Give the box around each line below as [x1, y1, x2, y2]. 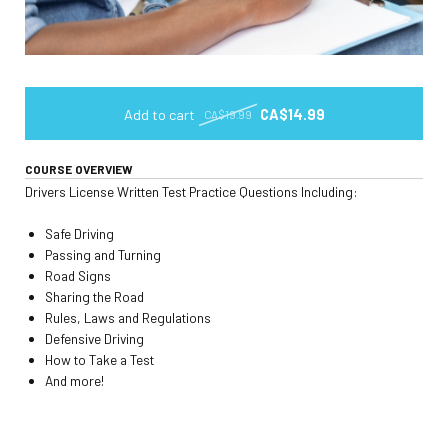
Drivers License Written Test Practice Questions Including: [25, 183, 364, 201]
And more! [45, 372, 104, 390]
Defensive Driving [45, 330, 144, 348]
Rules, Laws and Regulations [45, 309, 211, 327]
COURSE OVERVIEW [25, 161, 134, 176]
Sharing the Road [45, 288, 144, 306]
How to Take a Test [45, 351, 154, 369]
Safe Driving [45, 225, 114, 243]
